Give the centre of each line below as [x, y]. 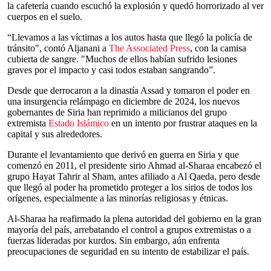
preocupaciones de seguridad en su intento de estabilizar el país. [128, 251]
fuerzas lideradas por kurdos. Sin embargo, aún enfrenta [113, 240]
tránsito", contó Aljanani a [58, 48]
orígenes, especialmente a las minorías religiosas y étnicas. [118, 198]
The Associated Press [149, 48]
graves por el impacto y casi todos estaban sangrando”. [111, 70]
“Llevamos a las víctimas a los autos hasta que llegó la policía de [130, 37]
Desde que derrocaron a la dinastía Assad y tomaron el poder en [129, 90]
